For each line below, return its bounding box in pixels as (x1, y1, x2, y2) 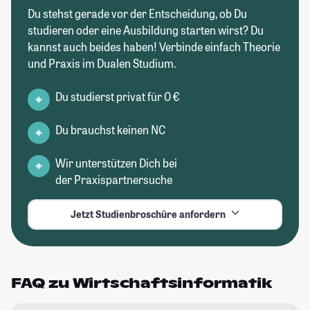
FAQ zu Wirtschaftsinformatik (11, 273, 272, 292)
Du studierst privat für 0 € (55, 89, 180, 104)
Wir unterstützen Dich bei (55, 155, 177, 170)
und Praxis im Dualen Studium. (28, 55, 176, 71)
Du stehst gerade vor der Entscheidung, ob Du (28, 6, 247, 21)
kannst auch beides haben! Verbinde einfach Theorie (28, 39, 280, 54)
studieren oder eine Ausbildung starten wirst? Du (28, 22, 264, 37)
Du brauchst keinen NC (55, 122, 165, 137)
